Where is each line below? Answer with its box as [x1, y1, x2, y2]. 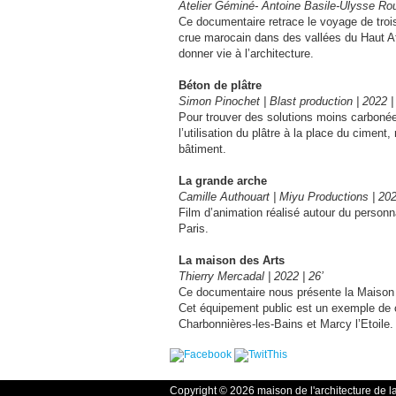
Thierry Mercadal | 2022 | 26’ [179, 270, 324, 283]
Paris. [179, 222, 209, 235]
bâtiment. [179, 142, 226, 156]
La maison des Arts [179, 254, 285, 267]
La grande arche [179, 174, 267, 187]
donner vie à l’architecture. [179, 47, 314, 60]
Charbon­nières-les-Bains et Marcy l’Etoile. [179, 317, 393, 331]
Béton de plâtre [179, 79, 262, 92]
